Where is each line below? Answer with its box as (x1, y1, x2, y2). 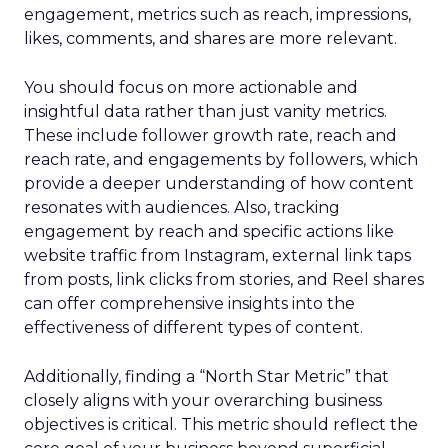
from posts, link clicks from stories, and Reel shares (24, 270, 424, 289)
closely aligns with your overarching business (24, 391, 382, 410)
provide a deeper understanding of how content (24, 174, 414, 193)
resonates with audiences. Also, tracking (24, 198, 340, 217)
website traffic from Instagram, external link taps (24, 246, 411, 265)
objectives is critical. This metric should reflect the (24, 415, 418, 434)
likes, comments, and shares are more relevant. (24, 29, 397, 48)
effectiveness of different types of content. (24, 318, 363, 337)
